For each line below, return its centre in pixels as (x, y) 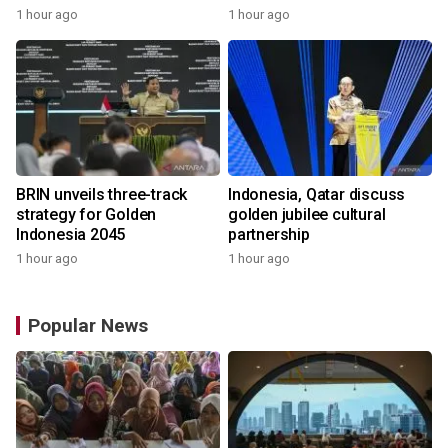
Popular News (88, 325)
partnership (269, 234)
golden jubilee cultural (307, 214)
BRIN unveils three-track (102, 194)
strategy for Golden (86, 214)
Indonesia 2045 (71, 234)
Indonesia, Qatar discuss (317, 194)
